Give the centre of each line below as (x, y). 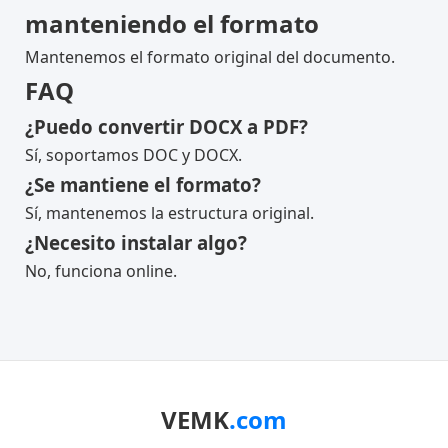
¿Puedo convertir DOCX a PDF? (166, 126)
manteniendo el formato (172, 23)
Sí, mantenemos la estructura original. (169, 213)
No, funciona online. (101, 271)
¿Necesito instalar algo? (136, 242)
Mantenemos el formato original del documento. (210, 57)
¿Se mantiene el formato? (143, 184)
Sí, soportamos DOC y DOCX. (133, 155)
